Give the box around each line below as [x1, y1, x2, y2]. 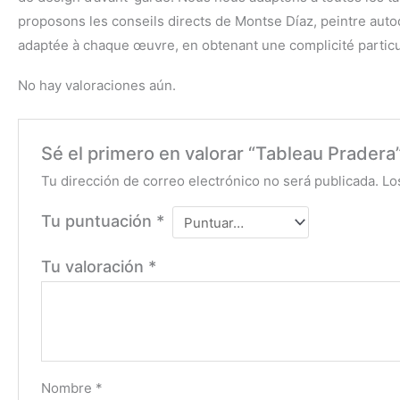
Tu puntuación [41, 212, 157, 231]
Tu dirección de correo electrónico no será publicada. [41, 172, 379, 190]
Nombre [41, 379, 96, 397]
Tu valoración [41, 257, 149, 277]
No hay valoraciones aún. [18, 77, 176, 95]
